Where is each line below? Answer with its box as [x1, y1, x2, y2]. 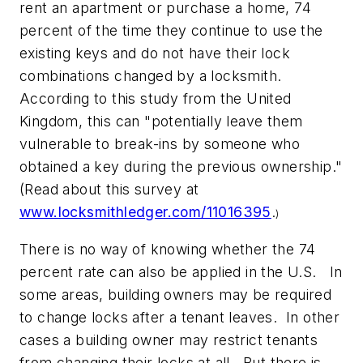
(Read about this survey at [19, 180, 199, 198]
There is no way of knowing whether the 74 [19, 241, 316, 258]
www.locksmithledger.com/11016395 [19, 203, 271, 220]
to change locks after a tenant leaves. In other [19, 309, 340, 327]
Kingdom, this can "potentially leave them [19, 112, 303, 130]
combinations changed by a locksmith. [19, 66, 286, 84]
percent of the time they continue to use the [19, 21, 323, 39]
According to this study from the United [19, 89, 292, 107]
